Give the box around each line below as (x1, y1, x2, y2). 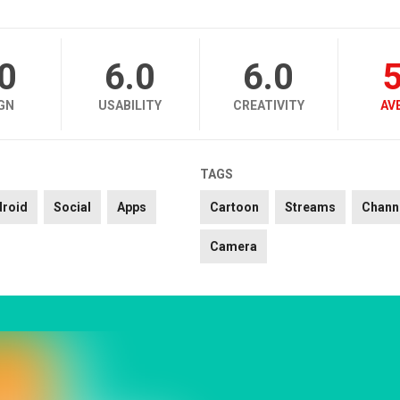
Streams (284, 200, 336, 215)
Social (53, 200, 91, 215)
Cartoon (209, 200, 259, 215)
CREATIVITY (232, 98, 304, 113)
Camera (209, 239, 257, 254)
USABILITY (98, 98, 162, 113)
